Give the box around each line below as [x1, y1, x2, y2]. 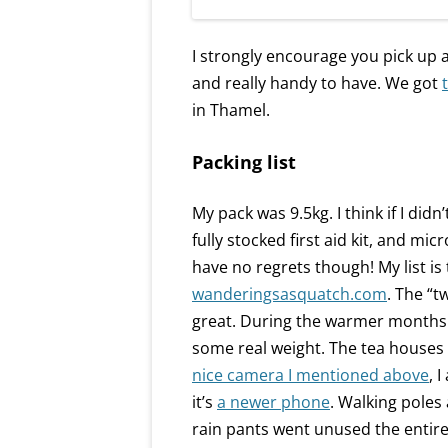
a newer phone [217, 390, 330, 413]
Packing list [192, 149, 296, 174]
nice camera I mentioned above [192, 363, 429, 386]
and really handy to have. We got [192, 71, 442, 94]
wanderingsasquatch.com [192, 282, 387, 305]
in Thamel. [192, 98, 270, 121]
